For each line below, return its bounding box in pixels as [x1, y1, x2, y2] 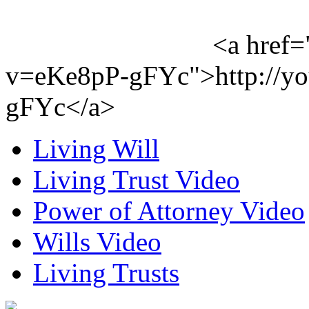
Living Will [33, 133, 159, 163]
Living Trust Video [33, 164, 240, 195]
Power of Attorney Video [33, 195, 305, 226]
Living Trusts [33, 257, 179, 288]
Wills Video [33, 226, 161, 257]
